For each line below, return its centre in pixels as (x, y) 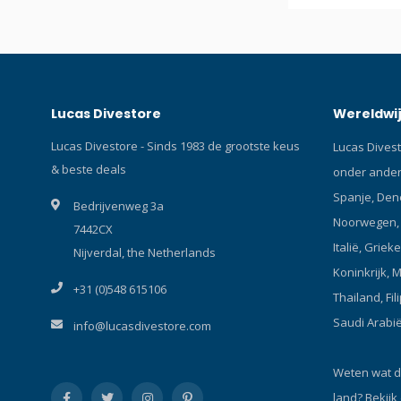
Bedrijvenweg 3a (119, 205)
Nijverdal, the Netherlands (145, 252)
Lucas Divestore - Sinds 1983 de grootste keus (175, 145)
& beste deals (89, 169)
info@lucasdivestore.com (142, 325)
